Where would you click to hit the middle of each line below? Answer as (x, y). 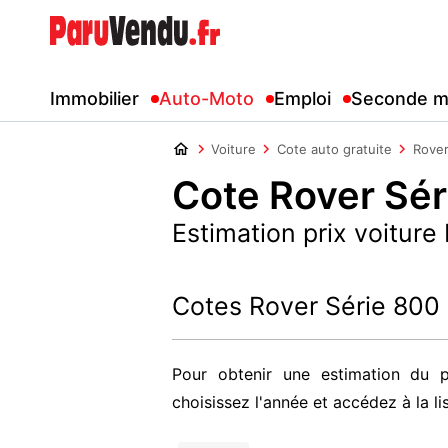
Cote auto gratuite (334, 149)
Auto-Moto (206, 98)
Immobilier (94, 98)
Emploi (302, 98)
